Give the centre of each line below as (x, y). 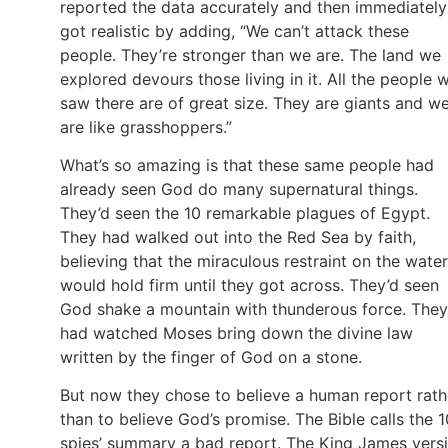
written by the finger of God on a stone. (213, 357)
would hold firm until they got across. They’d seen (249, 285)
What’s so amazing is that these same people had (247, 165)
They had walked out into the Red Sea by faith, (238, 237)
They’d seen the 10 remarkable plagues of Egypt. (245, 213)
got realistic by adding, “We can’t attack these (234, 30)
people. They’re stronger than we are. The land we (250, 54)
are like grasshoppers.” (146, 126)
